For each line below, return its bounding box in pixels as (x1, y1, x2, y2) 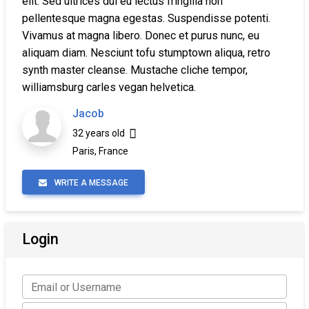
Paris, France (72, 146, 128, 157)
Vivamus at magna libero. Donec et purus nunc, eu (22, 29, 259, 42)
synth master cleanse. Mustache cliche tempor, (22, 63, 248, 77)
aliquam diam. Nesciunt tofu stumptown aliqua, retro (22, 46, 270, 59)
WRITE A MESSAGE (52, 178, 128, 188)
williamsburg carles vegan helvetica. (22, 81, 196, 94)
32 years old (72, 128, 129, 139)
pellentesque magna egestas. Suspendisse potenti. (22, 12, 270, 25)
